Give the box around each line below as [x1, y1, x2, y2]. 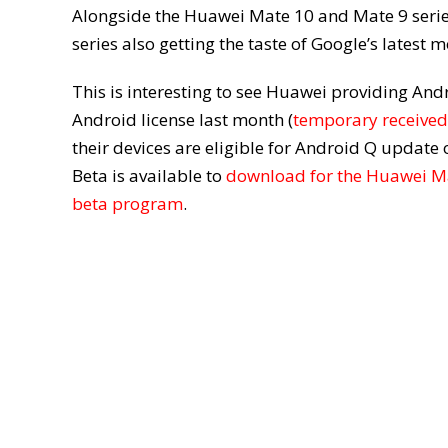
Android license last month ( [72, 108, 293, 132]
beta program [72, 192, 183, 216]
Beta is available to [72, 164, 226, 188]
